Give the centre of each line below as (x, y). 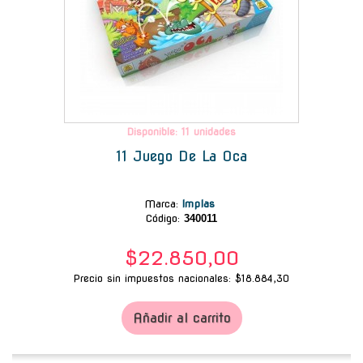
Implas (200, 203)
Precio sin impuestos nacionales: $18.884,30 (181, 278)
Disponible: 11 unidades (181, 131)
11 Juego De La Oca (181, 156)
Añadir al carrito (181, 318)
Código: (163, 218)
